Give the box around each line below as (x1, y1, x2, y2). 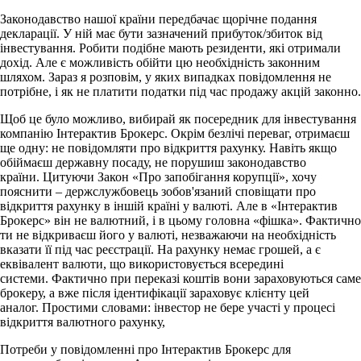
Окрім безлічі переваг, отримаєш (171, 126, 350, 140)
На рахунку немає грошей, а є (157, 242, 321, 256)
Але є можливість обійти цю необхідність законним (35, 55, 320, 69)
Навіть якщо (269, 140, 337, 155)
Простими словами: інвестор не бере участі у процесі (42, 300, 335, 314)
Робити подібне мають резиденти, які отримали (79, 40, 341, 55)
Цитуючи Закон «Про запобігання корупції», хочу (43, 169, 317, 184)
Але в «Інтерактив (236, 198, 338, 213)
